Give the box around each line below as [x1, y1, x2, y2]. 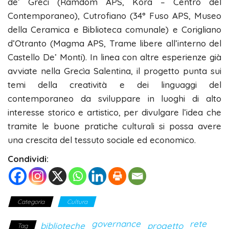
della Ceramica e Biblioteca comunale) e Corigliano [8, 24, 221, 35]
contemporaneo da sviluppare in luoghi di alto [8, 93, 221, 104]
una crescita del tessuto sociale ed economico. [8, 134, 196, 145]
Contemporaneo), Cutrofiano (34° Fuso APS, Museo [8, 10, 221, 21]
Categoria [17, 197, 44, 205]
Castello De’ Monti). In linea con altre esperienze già [8, 51, 221, 62]
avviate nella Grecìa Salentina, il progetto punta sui [8, 65, 221, 76]
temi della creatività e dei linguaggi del [8, 79, 221, 90]
